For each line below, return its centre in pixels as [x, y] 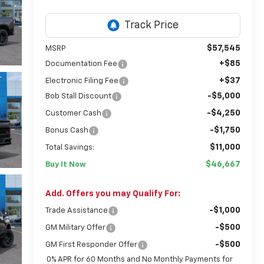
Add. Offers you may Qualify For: [113, 194]
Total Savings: [70, 147]
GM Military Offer [75, 227]
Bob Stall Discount [78, 96]
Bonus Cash [67, 130]
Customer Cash [73, 113]
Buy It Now [65, 164]
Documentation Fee [81, 64]
